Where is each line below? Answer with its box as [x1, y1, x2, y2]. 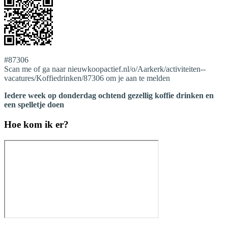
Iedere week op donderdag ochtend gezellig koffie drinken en [4, 91, 214, 100]
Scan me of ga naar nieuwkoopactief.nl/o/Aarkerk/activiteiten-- [4, 65, 206, 74]
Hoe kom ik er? [4, 119, 69, 130]
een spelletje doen [4, 100, 64, 109]
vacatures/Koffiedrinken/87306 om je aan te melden [4, 74, 170, 83]
